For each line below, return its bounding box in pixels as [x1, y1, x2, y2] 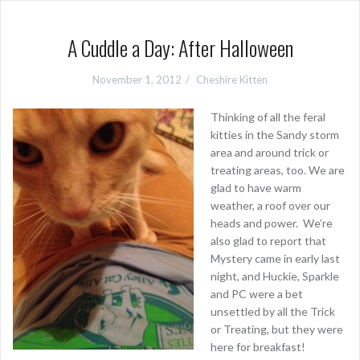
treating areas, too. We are [211, 163, 345, 177]
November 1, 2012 [92, 73, 182, 86]
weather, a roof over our [211, 198, 330, 212]
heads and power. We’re [211, 216, 333, 230]
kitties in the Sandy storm [211, 128, 339, 141]
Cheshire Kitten [196, 73, 268, 86]
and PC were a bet [211, 287, 303, 301]
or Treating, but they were [211, 322, 343, 336]
